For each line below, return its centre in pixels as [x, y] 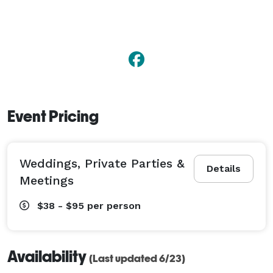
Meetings [47, 180]
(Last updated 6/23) [137, 258]
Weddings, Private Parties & [102, 163]
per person [114, 205]
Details [224, 168]
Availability [48, 256]
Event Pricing [53, 116]
